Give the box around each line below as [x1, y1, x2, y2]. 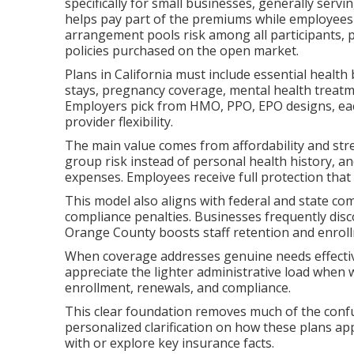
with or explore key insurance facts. [65, 333, 274, 352]
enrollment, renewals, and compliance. [65, 278, 291, 296]
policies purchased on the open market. [65, 41, 299, 59]
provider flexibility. [65, 112, 173, 130]
